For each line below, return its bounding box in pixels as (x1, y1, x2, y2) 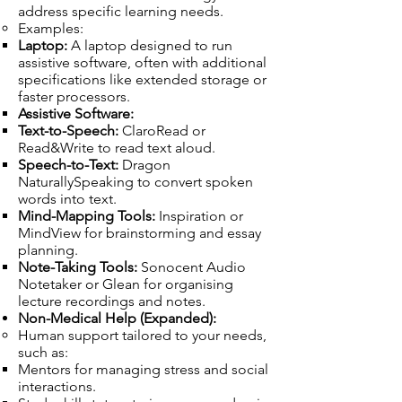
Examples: (18, 20, 83, 37)
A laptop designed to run (67, 37, 232, 54)
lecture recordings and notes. (18, 293, 205, 310)
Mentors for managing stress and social (18, 361, 268, 378)
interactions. (18, 378, 96, 395)
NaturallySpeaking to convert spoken (18, 173, 253, 190)
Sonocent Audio (137, 258, 246, 275)
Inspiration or (155, 207, 243, 224)
